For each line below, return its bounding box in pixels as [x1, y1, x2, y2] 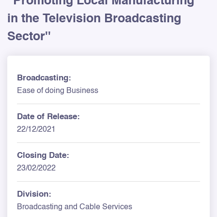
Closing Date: [17, 151, 69, 160]
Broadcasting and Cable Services [17, 203, 132, 211]
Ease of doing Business [17, 87, 98, 95]
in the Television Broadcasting [7, 13, 181, 25]
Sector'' [7, 31, 51, 43]
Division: [17, 190, 51, 199]
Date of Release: [17, 112, 80, 121]
